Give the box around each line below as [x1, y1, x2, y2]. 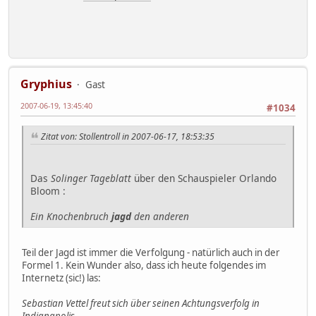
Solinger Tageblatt [51, 171, 131, 186]
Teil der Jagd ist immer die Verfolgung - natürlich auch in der [22, 246, 280, 260]
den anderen [131, 209, 189, 224]
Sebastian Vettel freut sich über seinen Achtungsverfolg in [22, 297, 260, 310]
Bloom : [30, 184, 66, 198]
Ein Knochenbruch [30, 209, 111, 224]
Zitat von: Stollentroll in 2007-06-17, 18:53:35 [41, 130, 214, 143]
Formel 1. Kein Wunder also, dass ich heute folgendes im [22, 259, 266, 272]
